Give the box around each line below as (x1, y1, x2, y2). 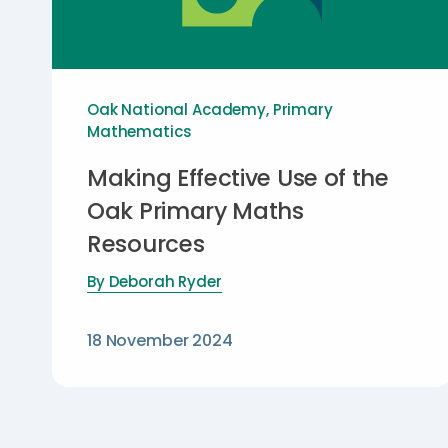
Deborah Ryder (108, 270, 222, 292)
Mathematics (87, 120, 192, 142)
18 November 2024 (87, 328, 233, 352)
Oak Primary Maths (87, 194, 304, 227)
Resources (87, 227, 205, 260)
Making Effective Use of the (87, 161, 389, 194)
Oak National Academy (87, 98, 267, 120)
